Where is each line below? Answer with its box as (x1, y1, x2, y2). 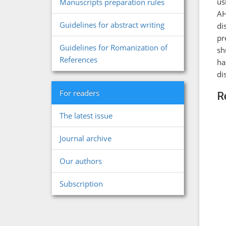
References (60, 54, 97, 65)
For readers (60, 88, 99, 98)
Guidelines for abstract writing (60, 20, 164, 30)
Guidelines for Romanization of (60, 42, 167, 52)
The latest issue (60, 110, 112, 121)
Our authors (60, 156, 102, 166)
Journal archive (60, 133, 111, 143)
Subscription (60, 179, 103, 189)
